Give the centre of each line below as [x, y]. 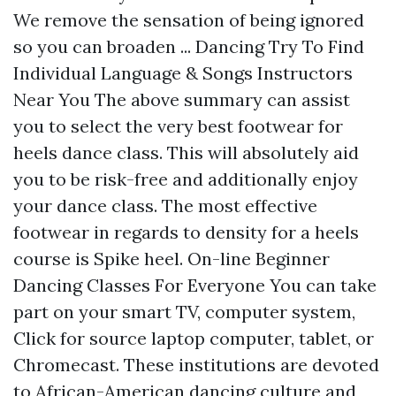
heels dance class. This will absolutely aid [186, 152]
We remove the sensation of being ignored [189, 19]
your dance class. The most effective [165, 205]
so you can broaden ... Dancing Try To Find [189, 46]
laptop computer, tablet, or [260, 338]
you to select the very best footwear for [178, 126]
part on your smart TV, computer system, [184, 311]
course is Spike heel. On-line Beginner [171, 258]
